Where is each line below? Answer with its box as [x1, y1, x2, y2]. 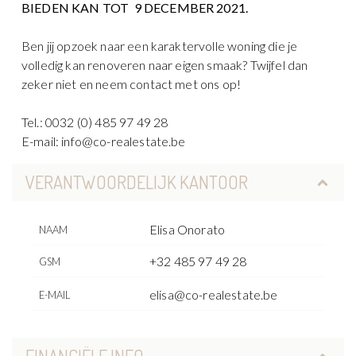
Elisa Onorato [149, 222, 226, 238]
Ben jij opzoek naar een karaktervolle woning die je [21, 37, 298, 53]
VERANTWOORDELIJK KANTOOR [25, 171, 248, 194]
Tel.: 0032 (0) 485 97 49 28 [21, 114, 168, 130]
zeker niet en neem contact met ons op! [21, 75, 242, 91]
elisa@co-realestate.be [149, 287, 278, 303]
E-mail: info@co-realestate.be [21, 133, 186, 149]
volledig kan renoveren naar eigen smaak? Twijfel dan [21, 56, 308, 72]
